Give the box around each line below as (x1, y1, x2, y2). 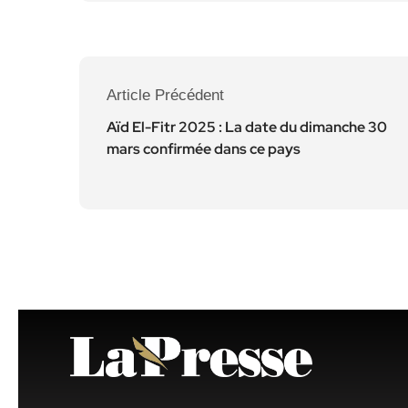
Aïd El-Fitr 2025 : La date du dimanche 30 (107, 117, 387, 137)
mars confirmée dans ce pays (107, 138, 301, 158)
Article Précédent (107, 86, 224, 104)
